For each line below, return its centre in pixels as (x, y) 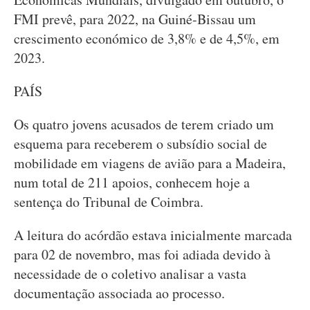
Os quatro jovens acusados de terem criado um (144, 124)
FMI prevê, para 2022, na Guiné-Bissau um (135, 19)
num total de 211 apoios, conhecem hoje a (132, 182)
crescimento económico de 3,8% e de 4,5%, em (147, 38)
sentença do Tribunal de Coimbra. (109, 202)
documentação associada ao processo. (119, 293)
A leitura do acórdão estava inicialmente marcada (153, 235)
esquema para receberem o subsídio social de (140, 144)
